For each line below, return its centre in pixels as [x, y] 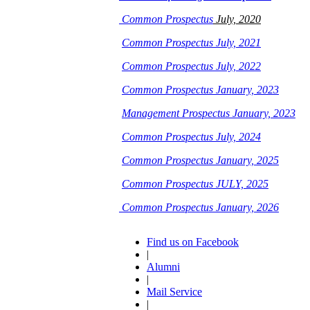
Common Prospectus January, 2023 [200, 90]
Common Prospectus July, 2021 [191, 43]
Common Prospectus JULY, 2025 [195, 184]
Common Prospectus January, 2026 [199, 207]
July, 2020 [237, 19]
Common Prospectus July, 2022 [191, 66]
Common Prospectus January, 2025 [200, 160]
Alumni [163, 267]
